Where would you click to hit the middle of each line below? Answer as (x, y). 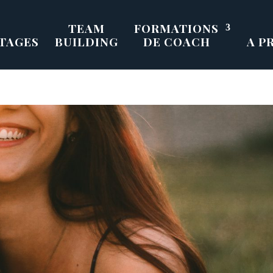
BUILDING (87, 42)
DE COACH (176, 42)
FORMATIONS (176, 28)
